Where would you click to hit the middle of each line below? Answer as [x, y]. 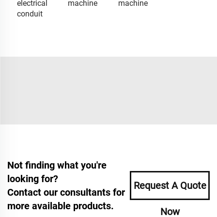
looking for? [33, 178]
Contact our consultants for [66, 192]
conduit [30, 14]
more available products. [61, 206]
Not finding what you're [57, 165]
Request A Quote [170, 185]
